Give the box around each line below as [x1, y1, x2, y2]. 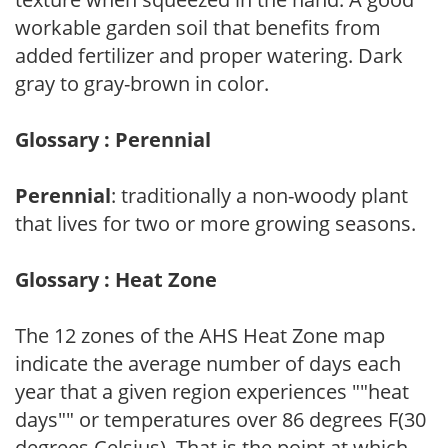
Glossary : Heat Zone [15, 265, 217, 293]
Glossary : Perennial [15, 125, 211, 153]
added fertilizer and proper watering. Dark [15, 41, 403, 69]
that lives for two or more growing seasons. [15, 209, 416, 237]
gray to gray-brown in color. [15, 69, 269, 97]
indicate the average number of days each [15, 349, 401, 377]
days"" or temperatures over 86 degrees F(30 [15, 405, 426, 433]
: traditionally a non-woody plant [111, 181, 408, 209]
